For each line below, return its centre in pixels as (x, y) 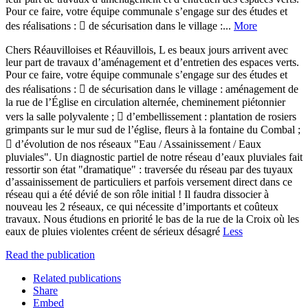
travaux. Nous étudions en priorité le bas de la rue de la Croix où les (152, 219)
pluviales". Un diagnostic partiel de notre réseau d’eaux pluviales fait (154, 157)
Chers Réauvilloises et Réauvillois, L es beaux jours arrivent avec (147, 49)
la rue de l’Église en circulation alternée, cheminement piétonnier (145, 102)
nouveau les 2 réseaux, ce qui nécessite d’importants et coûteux (142, 206)
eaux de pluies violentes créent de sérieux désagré (114, 231)
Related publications (77, 278)
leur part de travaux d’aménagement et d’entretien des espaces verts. (152, 62)
